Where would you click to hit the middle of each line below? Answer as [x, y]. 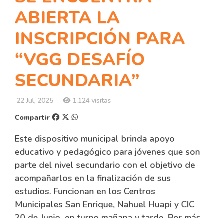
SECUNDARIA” [77, 81]
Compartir [32, 118]
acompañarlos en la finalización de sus [93, 178]
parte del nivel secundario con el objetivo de [105, 165]
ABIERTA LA [67, 18]
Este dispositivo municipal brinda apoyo [95, 139]
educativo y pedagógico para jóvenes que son [107, 152]
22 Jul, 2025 [34, 100]
